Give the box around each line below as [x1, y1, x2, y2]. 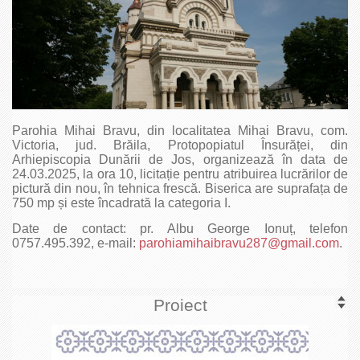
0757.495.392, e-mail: [12, 236, 139, 250]
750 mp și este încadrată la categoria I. [12, 196, 231, 210]
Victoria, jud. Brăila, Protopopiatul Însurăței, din [12, 138, 348, 152]
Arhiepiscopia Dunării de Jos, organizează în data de [12, 153, 348, 166]
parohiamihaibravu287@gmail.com [139, 236, 339, 250]
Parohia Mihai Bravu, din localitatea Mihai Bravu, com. [12, 124, 348, 137]
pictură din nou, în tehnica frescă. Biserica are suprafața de [12, 182, 348, 195]
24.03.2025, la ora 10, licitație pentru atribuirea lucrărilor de [12, 167, 348, 181]
